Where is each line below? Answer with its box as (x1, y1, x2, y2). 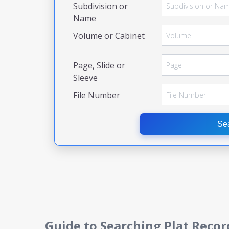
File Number (73, 89, 120, 101)
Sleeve (73, 72, 98, 83)
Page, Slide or (73, 60, 125, 71)
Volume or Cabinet (73, 30, 145, 41)
